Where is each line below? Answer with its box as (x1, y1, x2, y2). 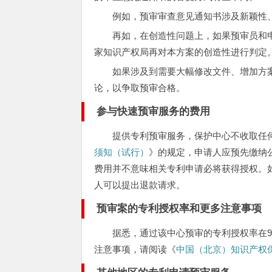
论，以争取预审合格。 (94, 83, 186, 93)
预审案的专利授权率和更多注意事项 (97, 203, 262, 214)
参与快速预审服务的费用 (97, 106, 211, 117)
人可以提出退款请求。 (94, 180, 186, 190)
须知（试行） (94, 147, 149, 157)
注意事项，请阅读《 (94, 244, 177, 254)
